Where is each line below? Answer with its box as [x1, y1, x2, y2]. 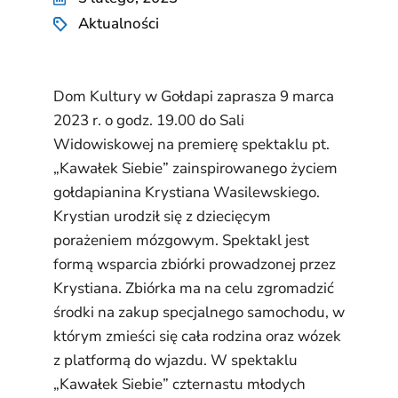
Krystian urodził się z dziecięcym [53, 206, 271, 227]
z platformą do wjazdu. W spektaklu [53, 350, 298, 370]
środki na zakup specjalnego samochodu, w [53, 302, 345, 322]
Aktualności [78, 13, 159, 34]
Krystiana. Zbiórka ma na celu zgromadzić [53, 278, 334, 298]
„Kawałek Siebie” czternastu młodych [53, 374, 306, 394]
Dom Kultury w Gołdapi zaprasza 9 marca [53, 86, 334, 107]
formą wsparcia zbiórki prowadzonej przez [53, 254, 336, 275]
